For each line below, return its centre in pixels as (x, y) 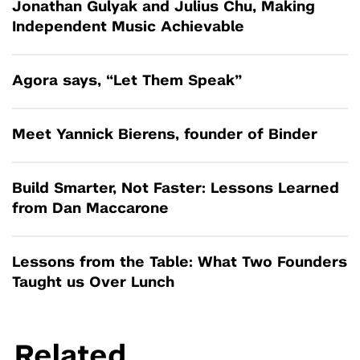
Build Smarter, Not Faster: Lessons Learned (176, 188)
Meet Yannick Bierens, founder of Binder (165, 135)
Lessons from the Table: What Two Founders (180, 262)
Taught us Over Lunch (93, 282)
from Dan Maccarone (90, 209)
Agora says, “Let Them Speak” (127, 81)
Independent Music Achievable (128, 27)
